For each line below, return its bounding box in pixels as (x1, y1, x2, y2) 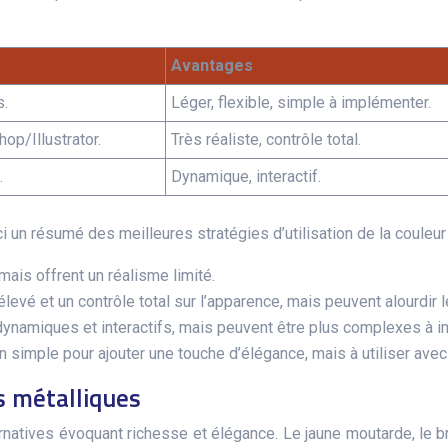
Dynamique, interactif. (171, 167, 321, 186)
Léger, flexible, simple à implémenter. (171, 93, 431, 112)
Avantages (171, 56, 253, 75)
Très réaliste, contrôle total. (171, 130, 361, 149)
